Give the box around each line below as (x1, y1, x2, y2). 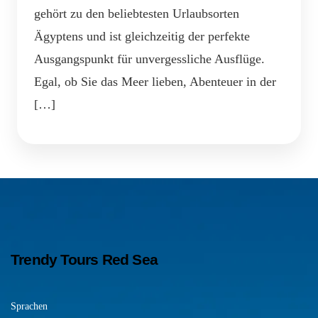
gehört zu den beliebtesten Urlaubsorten (34, 6, 239, 21)
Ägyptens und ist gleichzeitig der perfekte (34, 28, 250, 43)
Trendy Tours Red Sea (11, 251, 158, 268)
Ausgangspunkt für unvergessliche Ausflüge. (34, 51, 265, 66)
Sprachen (11, 300, 48, 312)
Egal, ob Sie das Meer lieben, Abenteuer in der (34, 74, 276, 89)
